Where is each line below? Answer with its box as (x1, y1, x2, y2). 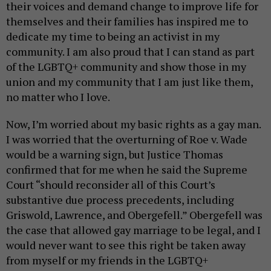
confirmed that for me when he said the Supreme (6, 162, 247, 177)
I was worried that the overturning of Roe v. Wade (6, 132, 247, 147)
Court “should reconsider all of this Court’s (6, 177, 215, 192)
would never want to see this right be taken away (6, 238, 246, 253)
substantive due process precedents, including (6, 192, 234, 207)
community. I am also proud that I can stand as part (6, 44, 255, 59)
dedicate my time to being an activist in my (6, 29, 220, 44)
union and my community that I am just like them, (6, 74, 253, 90)
